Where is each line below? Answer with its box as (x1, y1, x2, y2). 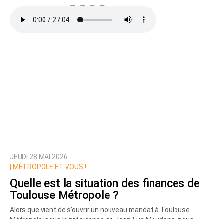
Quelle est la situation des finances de (10, 176, 199, 190)
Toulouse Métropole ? (10, 188, 119, 202)
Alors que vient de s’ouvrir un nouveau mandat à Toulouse (10, 206, 190, 214)
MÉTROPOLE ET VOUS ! (11, 163, 86, 171)
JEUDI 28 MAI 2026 (10, 153, 67, 161)
